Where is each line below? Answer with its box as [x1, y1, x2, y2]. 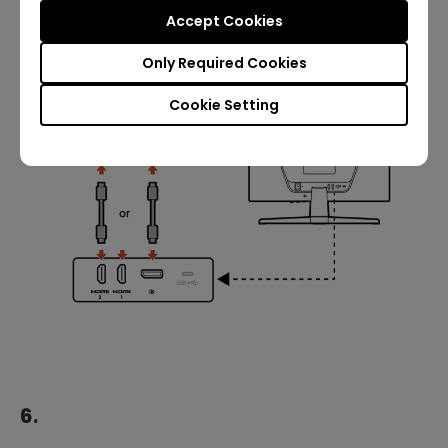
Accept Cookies [165, 11, 283, 31]
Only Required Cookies [141, 53, 307, 73]
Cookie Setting [169, 95, 279, 115]
